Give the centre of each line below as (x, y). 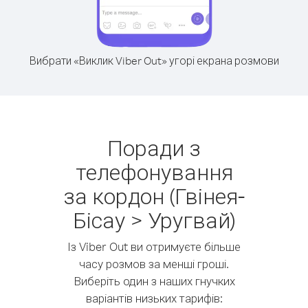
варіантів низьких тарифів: (154, 298)
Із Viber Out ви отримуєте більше (154, 246)
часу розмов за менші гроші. (154, 264)
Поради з (154, 147)
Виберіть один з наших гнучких (154, 281)
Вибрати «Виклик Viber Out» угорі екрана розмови (154, 60)
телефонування (154, 172)
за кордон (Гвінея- (154, 196)
